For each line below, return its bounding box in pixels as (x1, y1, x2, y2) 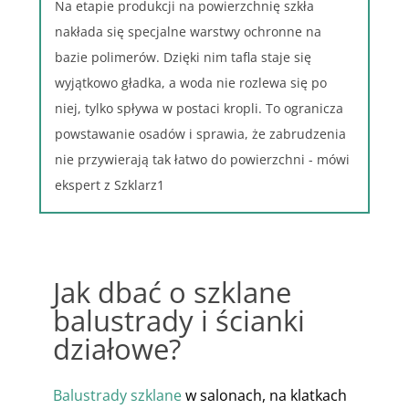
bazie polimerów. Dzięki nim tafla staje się (54, 48, 311, 66)
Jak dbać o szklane (52, 272, 291, 311)
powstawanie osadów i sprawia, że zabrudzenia (54, 125, 346, 142)
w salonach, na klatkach (181, 385, 347, 405)
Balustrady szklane (52, 385, 182, 405)
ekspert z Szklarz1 (54, 176, 164, 194)
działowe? (52, 329, 181, 368)
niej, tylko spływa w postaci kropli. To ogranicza (54, 100, 343, 117)
